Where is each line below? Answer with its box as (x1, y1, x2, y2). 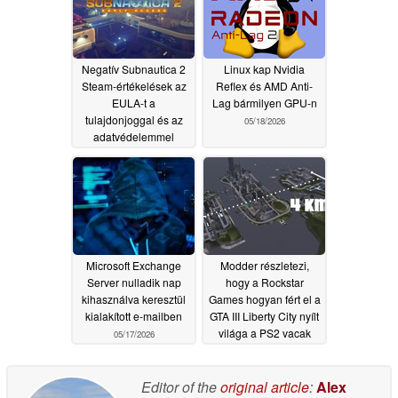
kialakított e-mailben (85, 308, 182, 324)
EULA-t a (112, 95, 155, 111)
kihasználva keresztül (82, 291, 186, 307)
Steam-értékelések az (81, 78, 187, 94)
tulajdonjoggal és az (84, 112, 183, 128)
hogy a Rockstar (225, 275, 304, 291)
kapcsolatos (105, 146, 163, 162)
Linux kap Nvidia (224, 61, 305, 77)
